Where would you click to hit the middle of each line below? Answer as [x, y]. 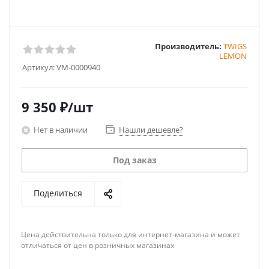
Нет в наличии [61, 129]
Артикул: [38, 67]
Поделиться [58, 193]
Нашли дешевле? [151, 130]
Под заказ [134, 160]
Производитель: [188, 46]
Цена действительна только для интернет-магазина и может [131, 234]
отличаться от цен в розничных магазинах [98, 245]
